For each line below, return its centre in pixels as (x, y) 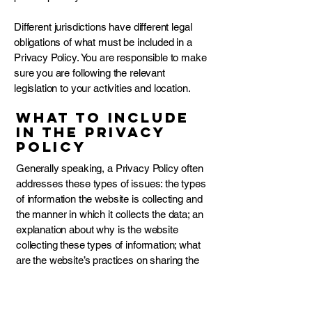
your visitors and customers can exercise (108, 291)
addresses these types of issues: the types (111, 184)
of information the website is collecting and (109, 199)
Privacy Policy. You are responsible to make (110, 57)
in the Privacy (91, 132)
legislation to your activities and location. (104, 88)
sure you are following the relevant (89, 73)
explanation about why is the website (97, 229)
